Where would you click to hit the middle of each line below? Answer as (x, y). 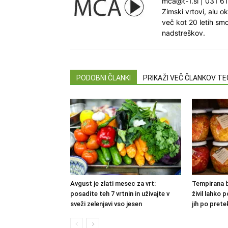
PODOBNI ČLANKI (104, 78)
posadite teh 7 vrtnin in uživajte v (120, 194)
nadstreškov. (183, 33)
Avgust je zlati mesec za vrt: (113, 183)
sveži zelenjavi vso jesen (106, 204)
